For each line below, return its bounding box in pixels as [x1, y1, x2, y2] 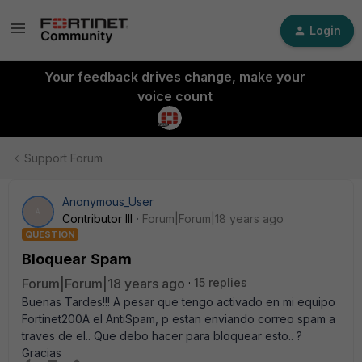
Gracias [22, 346, 61, 360]
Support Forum [24, 151, 103, 165]
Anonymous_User [62, 195, 154, 208]
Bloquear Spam [22, 250, 132, 267]
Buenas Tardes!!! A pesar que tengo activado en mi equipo [22, 295, 335, 309]
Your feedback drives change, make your [44, 69, 305, 85]
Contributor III [62, 212, 133, 225]
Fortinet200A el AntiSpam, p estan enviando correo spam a [22, 312, 335, 326]
